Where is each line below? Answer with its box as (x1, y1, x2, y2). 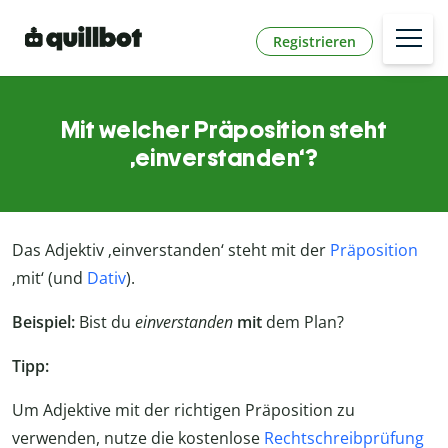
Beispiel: (12, 311, 75, 334)
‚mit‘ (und (12, 267, 87, 290)
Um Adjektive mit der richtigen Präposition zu (12, 399, 355, 422)
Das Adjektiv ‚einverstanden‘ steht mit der (12, 239, 330, 262)
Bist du (75, 311, 135, 334)
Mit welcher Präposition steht (60, 115, 388, 145)
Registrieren (273, 31, 356, 51)
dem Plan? (262, 311, 344, 334)
